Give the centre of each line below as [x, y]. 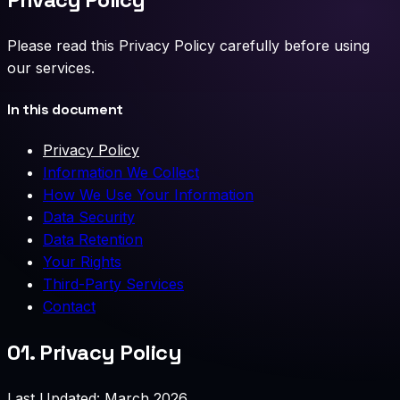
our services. [51, 67]
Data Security [89, 217]
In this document [65, 110]
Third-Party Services [113, 284]
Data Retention [93, 240]
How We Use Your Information [148, 195]
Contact [69, 307]
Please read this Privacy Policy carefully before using [188, 45]
